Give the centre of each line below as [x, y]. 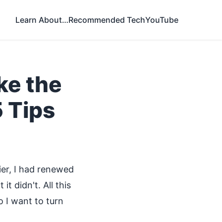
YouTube [162, 20]
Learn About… [42, 20]
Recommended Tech [107, 20]
